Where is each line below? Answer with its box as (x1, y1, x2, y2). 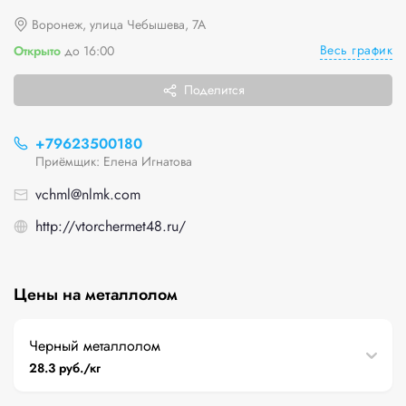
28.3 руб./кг (29, 359, 101, 377)
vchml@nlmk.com (35, 184, 140, 205)
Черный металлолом (29, 335, 160, 356)
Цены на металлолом (14, 283, 178, 306)
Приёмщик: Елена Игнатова (35, 152, 192, 170)
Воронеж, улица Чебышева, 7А (32, 15, 206, 34)
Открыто (14, 41, 61, 60)
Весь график (319, 41, 392, 59)
